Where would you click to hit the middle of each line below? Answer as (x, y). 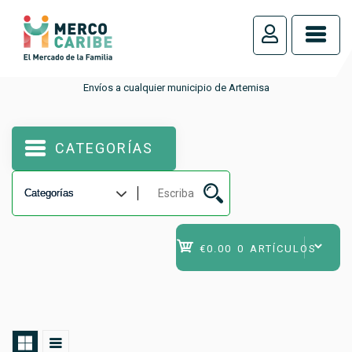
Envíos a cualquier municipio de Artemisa (176, 87)
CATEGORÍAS (104, 148)
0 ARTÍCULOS (277, 248)
